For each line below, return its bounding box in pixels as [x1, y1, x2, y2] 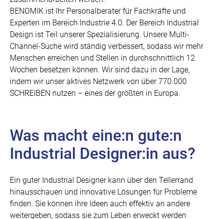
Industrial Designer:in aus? [10, 144, 196, 163]
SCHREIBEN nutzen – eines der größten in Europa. [10, 88, 182, 98]
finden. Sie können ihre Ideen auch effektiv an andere [10, 198, 190, 208]
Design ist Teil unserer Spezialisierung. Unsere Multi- [10, 29, 189, 39]
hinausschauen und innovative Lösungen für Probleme [10, 187, 197, 197]
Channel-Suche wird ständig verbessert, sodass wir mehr [10, 41, 203, 51]
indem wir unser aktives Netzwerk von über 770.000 [10, 76, 187, 86]
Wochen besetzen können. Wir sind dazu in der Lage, [10, 65, 190, 74]
